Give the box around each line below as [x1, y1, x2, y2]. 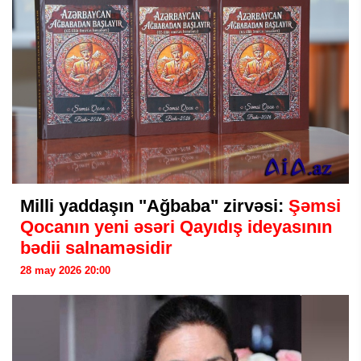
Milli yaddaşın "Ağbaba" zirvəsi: [20, 196, 288, 216]
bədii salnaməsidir [20, 238, 172, 258]
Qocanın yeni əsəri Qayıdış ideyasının [20, 217, 332, 237]
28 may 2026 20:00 [20, 264, 110, 276]
